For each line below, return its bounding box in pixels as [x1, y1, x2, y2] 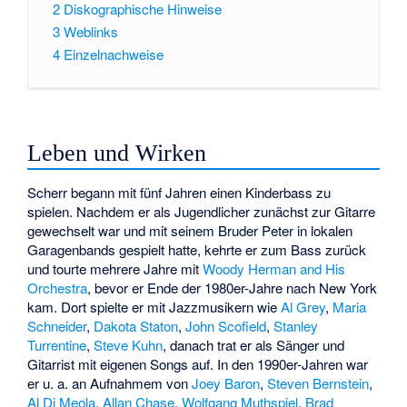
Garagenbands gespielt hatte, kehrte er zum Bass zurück [27, 239, 367, 259]
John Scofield [185, 315, 267, 335]
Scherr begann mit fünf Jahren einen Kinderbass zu [27, 182, 332, 202]
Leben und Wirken [27, 140, 207, 167]
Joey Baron [192, 372, 261, 392]
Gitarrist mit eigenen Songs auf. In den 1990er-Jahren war [27, 353, 369, 373]
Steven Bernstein [267, 372, 370, 392]
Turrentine [27, 334, 87, 354]
